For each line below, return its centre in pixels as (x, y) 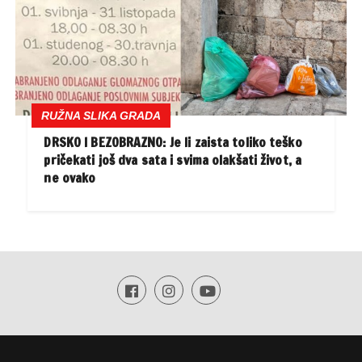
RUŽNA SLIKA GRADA (101, 116)
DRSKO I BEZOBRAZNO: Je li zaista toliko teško (173, 143)
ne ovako (70, 178)
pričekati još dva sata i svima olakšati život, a (173, 160)
